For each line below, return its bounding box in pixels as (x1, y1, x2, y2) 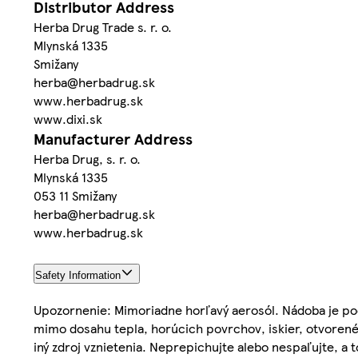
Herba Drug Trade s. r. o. (34, 17, 172, 36)
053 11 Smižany (34, 185, 117, 205)
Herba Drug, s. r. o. (34, 149, 141, 168)
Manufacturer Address (34, 127, 193, 149)
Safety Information (35, 268, 121, 281)
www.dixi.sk (34, 109, 102, 128)
